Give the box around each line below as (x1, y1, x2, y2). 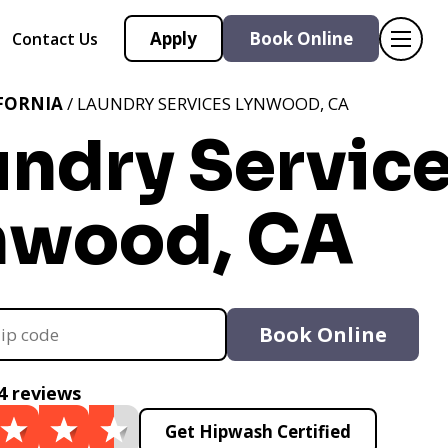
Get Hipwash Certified (165, 420, 351, 443)
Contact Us (12, 27, 98, 50)
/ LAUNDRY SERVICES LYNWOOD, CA (63, 92, 349, 115)
